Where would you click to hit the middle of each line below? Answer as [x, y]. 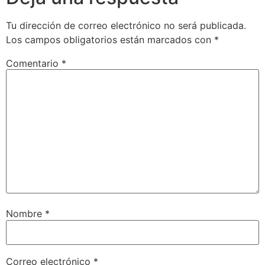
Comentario [34, 63]
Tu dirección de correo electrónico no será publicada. [126, 25]
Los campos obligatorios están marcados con [110, 39]
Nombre [25, 214]
